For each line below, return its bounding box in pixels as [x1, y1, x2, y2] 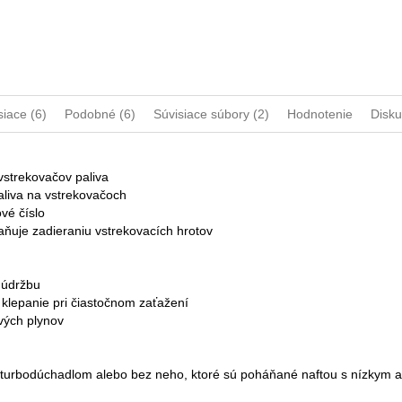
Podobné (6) [65, 107, 135, 122]
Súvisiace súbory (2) [153, 107, 269, 122]
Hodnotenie [287, 107, 353, 122]
